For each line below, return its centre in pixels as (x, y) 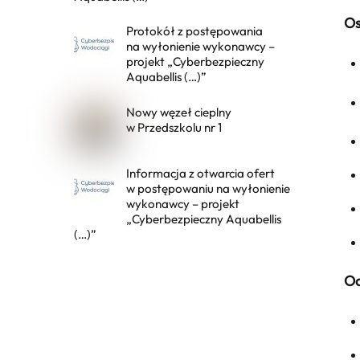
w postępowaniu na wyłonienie (209, 188)
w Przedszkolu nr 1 (174, 127)
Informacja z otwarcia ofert (201, 173)
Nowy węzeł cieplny (179, 112)
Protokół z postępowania (195, 31)
